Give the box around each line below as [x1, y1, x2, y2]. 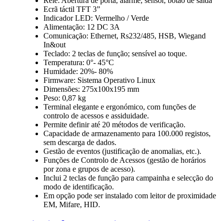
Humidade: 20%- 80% [43, 67, 113, 75]
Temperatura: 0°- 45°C [43, 58, 114, 67]
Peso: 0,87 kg [43, 93, 86, 102]
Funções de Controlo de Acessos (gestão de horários [43, 155, 206, 164]
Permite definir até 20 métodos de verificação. [43, 120, 185, 129]
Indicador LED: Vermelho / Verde [43, 13, 149, 22]
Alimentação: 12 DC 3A [43, 22, 120, 31]
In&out [43, 40, 66, 49]
